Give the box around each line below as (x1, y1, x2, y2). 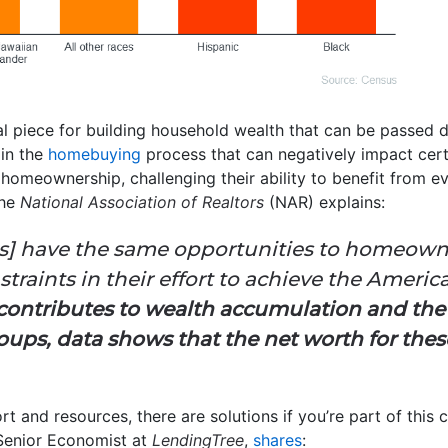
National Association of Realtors (20, 192, 264, 213)
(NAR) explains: (264, 192, 385, 213)
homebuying (48, 144, 141, 165)
